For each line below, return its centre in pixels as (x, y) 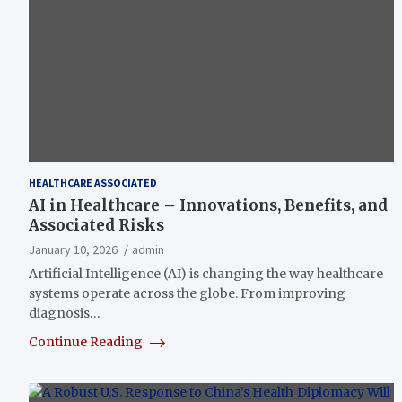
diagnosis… (65, 313)
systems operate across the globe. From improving (187, 293)
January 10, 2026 (73, 249)
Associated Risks (96, 225)
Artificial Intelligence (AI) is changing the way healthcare (206, 273)
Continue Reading (87, 341)
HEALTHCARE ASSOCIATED (93, 182)
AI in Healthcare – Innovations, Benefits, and (208, 205)
